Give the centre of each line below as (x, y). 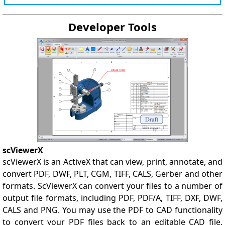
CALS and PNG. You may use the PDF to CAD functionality (113, 210)
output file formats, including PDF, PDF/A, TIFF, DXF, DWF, (113, 198)
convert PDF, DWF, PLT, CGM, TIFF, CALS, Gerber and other (113, 174)
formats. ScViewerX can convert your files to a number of (113, 186)
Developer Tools (113, 27)
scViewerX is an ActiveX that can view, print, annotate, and (113, 162)
